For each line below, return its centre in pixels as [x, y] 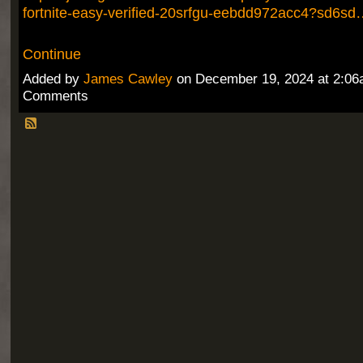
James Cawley [128, 79]
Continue [51, 54]
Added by [53, 79]
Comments [55, 96]
